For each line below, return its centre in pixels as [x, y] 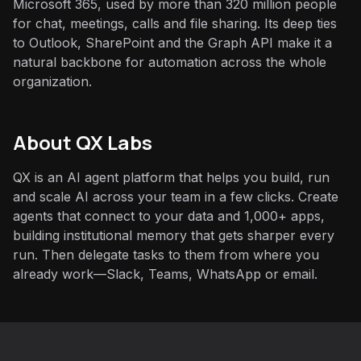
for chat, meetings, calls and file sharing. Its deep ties [175, 23]
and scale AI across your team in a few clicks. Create [176, 197]
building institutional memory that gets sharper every [174, 235]
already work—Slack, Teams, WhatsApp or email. [165, 274]
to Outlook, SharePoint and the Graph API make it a [172, 43]
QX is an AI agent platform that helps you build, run [171, 177]
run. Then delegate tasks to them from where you [166, 255]
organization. [52, 81]
